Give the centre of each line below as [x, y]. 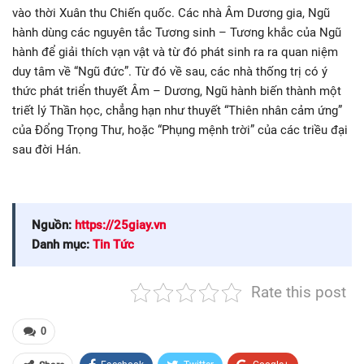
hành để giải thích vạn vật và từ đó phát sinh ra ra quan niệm [175, 52]
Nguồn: [53, 225]
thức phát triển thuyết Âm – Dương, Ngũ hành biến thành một [177, 91]
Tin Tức [113, 245]
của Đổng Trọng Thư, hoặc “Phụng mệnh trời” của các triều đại [180, 130]
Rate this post [298, 292]
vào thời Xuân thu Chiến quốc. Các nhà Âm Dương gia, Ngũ [171, 13]
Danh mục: [62, 245]
